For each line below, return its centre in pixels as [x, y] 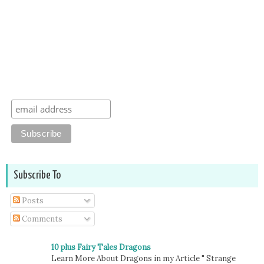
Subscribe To [37, 175]
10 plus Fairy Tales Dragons [101, 247]
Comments [41, 219]
